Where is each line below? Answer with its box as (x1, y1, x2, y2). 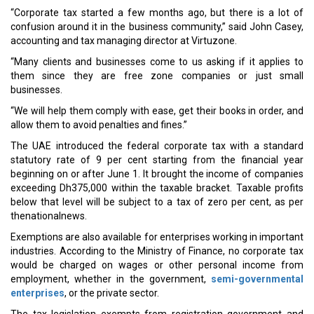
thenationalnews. (11, 210, 87, 221)
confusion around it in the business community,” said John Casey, (11, 21, 303, 32)
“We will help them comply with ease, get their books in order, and (11, 105, 303, 116)
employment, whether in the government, (11, 273, 211, 285)
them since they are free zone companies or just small (11, 70, 303, 81)
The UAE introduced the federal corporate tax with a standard (11, 140, 303, 151)
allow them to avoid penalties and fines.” (11, 119, 187, 130)
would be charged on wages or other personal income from (11, 259, 303, 271)
